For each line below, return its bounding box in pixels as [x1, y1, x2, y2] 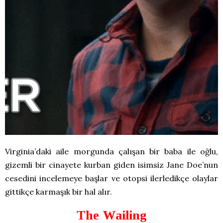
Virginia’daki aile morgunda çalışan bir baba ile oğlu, [5, 146, 218, 157]
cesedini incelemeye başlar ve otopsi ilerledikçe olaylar [5, 173, 218, 184]
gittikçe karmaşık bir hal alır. [5, 187, 112, 197]
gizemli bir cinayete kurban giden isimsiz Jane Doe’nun [5, 160, 218, 170]
